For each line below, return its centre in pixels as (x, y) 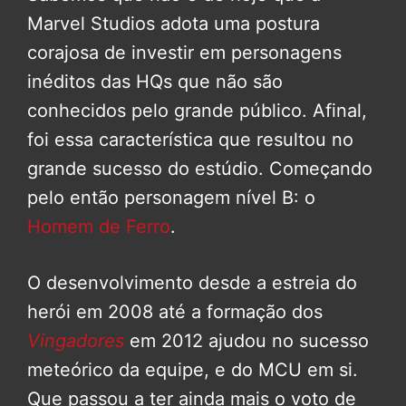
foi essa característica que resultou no (190, 140)
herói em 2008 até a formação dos (175, 312)
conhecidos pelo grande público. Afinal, (197, 111)
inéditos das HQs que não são (155, 82)
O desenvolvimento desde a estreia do (192, 283)
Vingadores (76, 341)
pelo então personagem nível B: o (171, 198)
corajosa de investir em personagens (184, 53)
